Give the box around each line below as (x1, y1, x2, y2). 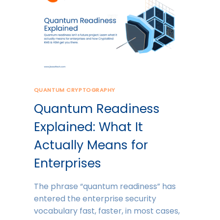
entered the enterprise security (33, 193, 156, 205)
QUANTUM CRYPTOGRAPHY (33, 86, 115, 94)
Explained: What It (33, 118, 143, 136)
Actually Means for (33, 137, 148, 154)
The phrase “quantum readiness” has (33, 181, 176, 192)
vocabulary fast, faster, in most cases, (33, 205, 180, 217)
